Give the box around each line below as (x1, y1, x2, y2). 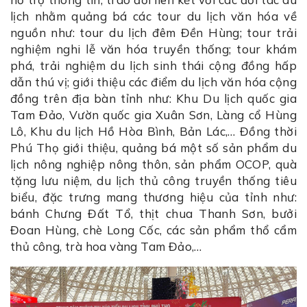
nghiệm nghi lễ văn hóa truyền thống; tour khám (10, 42, 297, 57)
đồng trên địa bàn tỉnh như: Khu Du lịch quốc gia (10, 91, 297, 106)
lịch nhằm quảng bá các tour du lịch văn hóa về (10, 9, 297, 24)
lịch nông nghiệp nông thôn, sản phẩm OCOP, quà (10, 157, 297, 172)
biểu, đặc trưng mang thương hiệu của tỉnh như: (10, 190, 297, 205)
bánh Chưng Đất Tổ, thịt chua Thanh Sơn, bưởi (10, 206, 297, 221)
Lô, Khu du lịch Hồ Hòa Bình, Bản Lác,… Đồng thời (10, 124, 297, 139)
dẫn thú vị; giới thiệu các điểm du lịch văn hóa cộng (10, 75, 297, 90)
